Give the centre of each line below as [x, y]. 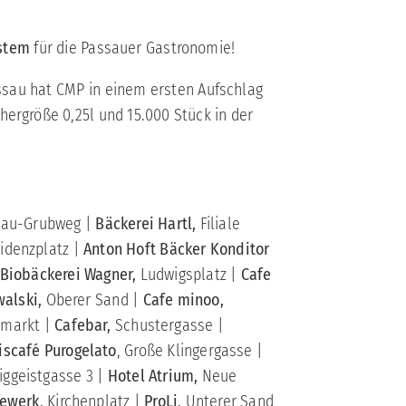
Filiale [218, 224]
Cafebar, [85, 326]
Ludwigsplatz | [190, 275]
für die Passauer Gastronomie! [133, 48]
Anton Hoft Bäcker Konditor [177, 250]
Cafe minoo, [183, 300]
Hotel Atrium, [155, 377]
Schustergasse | [169, 326]
